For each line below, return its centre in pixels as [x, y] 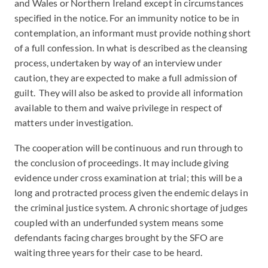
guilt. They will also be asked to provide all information [129, 92]
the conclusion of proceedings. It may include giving [122, 162]
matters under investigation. [76, 122]
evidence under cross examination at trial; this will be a [129, 177]
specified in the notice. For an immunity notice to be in [127, 18]
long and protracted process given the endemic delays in [131, 192]
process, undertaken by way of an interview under [118, 63]
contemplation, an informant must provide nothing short [133, 33]
